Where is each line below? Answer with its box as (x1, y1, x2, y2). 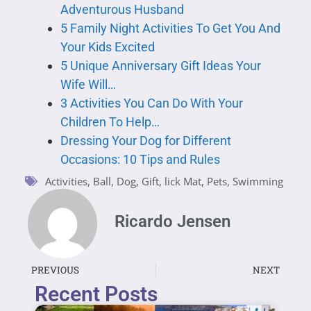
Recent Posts (35, 281, 158, 306)
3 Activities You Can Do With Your (60, 95, 243, 110)
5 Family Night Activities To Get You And (60, 20, 280, 35)
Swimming (233, 174, 283, 188)
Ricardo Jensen (115, 211, 230, 231)
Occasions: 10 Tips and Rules (60, 151, 220, 167)
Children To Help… (60, 114, 160, 129)
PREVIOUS (31, 263, 79, 276)
